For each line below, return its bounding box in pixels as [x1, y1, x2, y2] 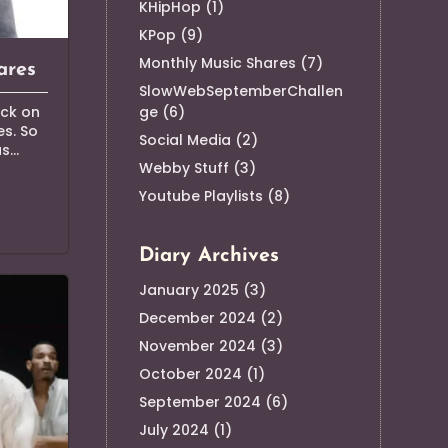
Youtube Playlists [138, 185, 263, 206]
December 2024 [138, 307, 256, 328]
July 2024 [138, 419, 209, 440]
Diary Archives [138, 245, 279, 266]
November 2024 [138, 335, 256, 356]
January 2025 [138, 279, 239, 300]
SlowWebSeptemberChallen [138, 80, 343, 101]
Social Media [138, 129, 231, 150]
